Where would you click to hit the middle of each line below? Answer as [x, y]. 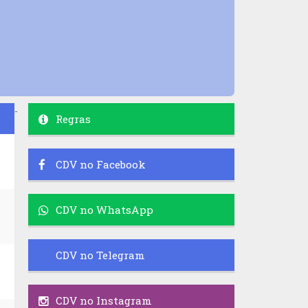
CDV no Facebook [101, 164]
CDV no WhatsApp [104, 210]
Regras [73, 119]
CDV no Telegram [100, 255]
